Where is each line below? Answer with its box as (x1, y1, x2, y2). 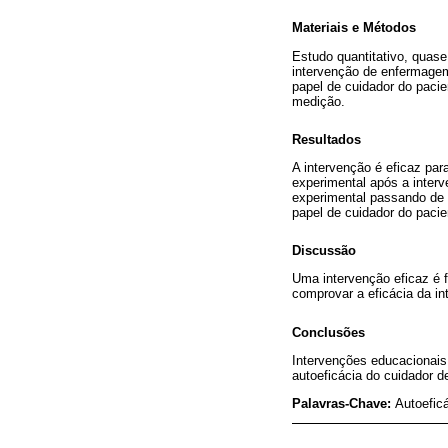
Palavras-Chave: (292, 395, 395, 411)
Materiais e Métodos (292, 20, 416, 36)
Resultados (292, 131, 361, 147)
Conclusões (292, 324, 365, 340)
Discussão (292, 243, 356, 259)
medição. (292, 93, 345, 109)
